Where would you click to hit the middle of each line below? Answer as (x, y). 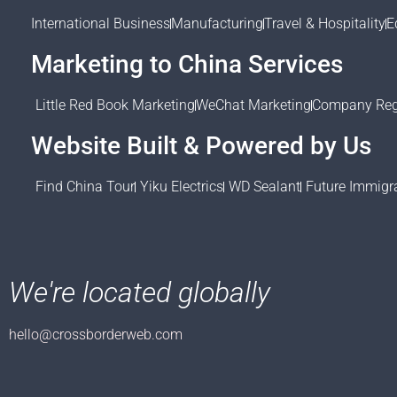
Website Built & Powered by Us (201, 146)
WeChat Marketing (253, 105)
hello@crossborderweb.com (96, 335)
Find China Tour (85, 187)
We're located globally (140, 293)
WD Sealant (265, 187)
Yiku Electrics (182, 187)
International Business (101, 24)
